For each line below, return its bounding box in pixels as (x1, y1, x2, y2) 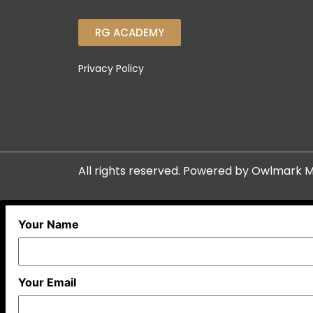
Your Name (18, 217, 79, 231)
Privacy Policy (78, 61, 144, 76)
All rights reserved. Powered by (78, 162, 252, 179)
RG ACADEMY (95, 25, 164, 41)
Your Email (18, 275, 76, 289)
